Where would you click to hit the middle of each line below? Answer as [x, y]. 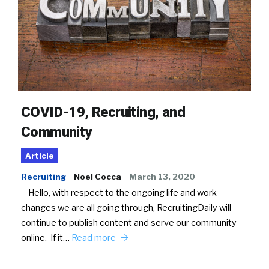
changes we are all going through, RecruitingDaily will [126, 208]
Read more [95, 238]
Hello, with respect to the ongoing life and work [119, 193]
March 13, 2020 [162, 177]
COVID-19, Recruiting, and [103, 113]
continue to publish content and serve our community [129, 223]
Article [40, 156]
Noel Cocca [98, 177]
